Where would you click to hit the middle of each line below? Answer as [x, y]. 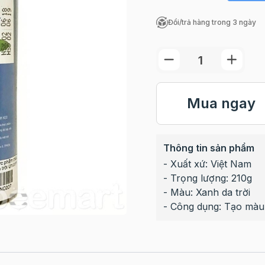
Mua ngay [221, 103]
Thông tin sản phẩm [209, 148]
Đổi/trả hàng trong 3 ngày [212, 22]
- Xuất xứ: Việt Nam [207, 164]
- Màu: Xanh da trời [206, 192]
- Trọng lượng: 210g [207, 178]
